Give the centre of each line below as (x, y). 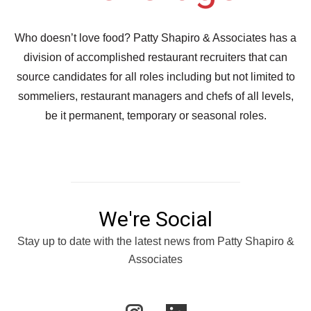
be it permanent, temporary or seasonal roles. (155, 116)
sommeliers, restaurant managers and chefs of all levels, (155, 96)
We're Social (155, 219)
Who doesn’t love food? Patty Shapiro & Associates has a (155, 38)
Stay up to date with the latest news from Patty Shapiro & (155, 241)
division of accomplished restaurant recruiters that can (155, 57)
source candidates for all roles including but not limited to (155, 77)
